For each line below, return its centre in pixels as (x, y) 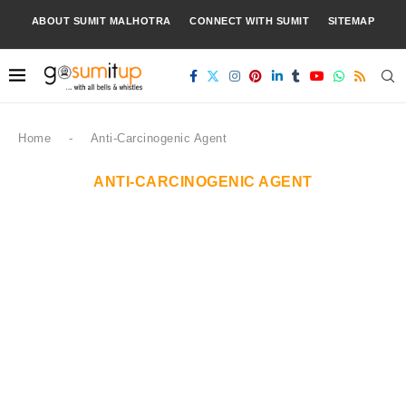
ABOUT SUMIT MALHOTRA (101, 21)
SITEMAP (351, 21)
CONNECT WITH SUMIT (250, 21)
